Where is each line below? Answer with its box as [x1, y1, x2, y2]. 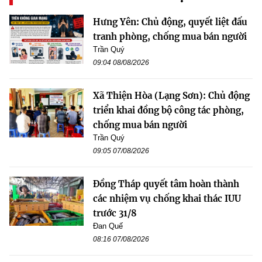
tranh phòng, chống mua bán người [93, 30, 247, 42]
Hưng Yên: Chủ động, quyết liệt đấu [93, 16, 247, 27]
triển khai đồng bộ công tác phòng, [93, 104, 244, 116]
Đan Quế [93, 221, 123, 230]
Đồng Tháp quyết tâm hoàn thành [93, 178, 239, 189]
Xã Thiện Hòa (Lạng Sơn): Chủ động [93, 89, 250, 101]
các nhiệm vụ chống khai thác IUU [93, 192, 241, 204]
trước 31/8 [93, 207, 137, 219]
